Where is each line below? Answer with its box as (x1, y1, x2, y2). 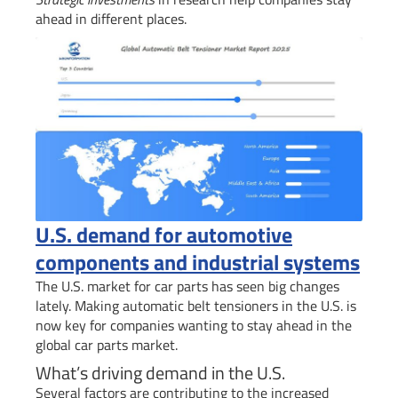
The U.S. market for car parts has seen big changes (36, 275, 339, 297)
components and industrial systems (36, 245, 360, 278)
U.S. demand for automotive (36, 218, 292, 251)
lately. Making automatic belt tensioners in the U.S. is (36, 294, 356, 316)
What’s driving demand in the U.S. (36, 358, 285, 386)
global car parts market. (36, 333, 178, 355)
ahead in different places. (36, 8, 187, 30)
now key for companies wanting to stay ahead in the (36, 314, 352, 336)
